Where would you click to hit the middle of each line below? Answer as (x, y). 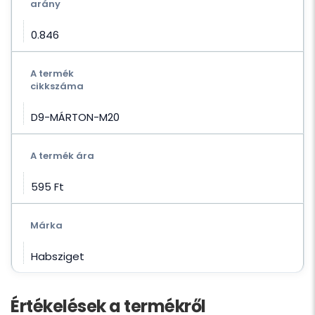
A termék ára (62, 156)
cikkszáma (57, 86)
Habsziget (58, 257)
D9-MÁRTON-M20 (75, 117)
